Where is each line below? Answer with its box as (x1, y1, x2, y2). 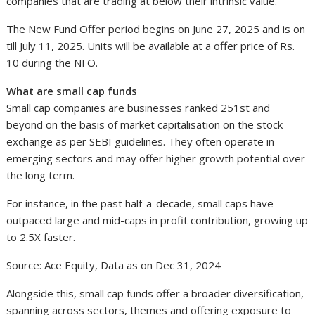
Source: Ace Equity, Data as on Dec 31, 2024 (6, 257, 221, 272)
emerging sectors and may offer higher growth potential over (6, 150, 306, 165)
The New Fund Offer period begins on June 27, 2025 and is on (6, 21, 306, 36)
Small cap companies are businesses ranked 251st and (6, 100, 271, 115)
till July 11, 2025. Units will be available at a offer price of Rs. (6, 38, 295, 53)
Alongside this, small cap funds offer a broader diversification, (6, 285, 304, 300)
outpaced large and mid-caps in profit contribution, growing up (6, 212, 309, 227)
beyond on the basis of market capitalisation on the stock (6, 117, 283, 131)
